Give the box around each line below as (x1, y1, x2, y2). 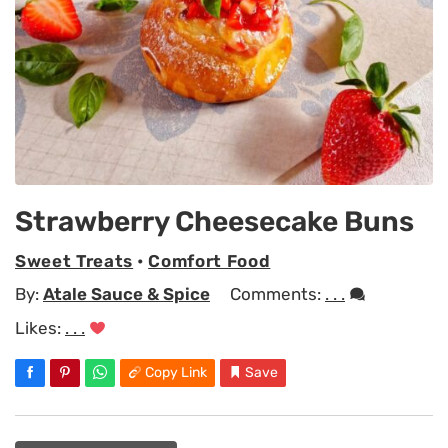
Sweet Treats (15, 250, 134, 271)
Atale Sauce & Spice (43, 284, 210, 305)
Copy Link (145, 364, 207, 382)
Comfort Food (148, 250, 271, 271)
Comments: (230, 284, 325, 305)
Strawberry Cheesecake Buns (15, 205, 414, 239)
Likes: (15, 318, 65, 339)
